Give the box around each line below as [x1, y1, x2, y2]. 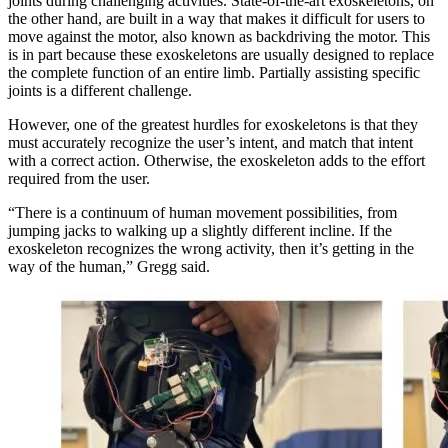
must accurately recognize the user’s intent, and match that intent [8, 133, 413, 151]
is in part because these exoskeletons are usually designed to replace [8, 45, 434, 63]
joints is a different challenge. [8, 81, 192, 99]
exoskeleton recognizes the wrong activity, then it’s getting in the [8, 239, 414, 257]
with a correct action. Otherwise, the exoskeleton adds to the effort [8, 151, 425, 169]
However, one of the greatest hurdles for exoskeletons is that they [8, 115, 418, 133]
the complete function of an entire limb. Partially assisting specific [8, 63, 420, 81]
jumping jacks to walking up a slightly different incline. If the [8, 221, 392, 239]
